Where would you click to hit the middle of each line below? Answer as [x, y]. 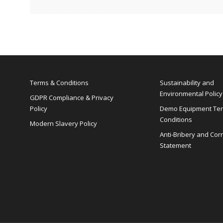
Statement [175, 145]
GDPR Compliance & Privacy [72, 98]
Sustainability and [187, 83]
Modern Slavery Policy [63, 123]
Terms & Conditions [59, 83]
